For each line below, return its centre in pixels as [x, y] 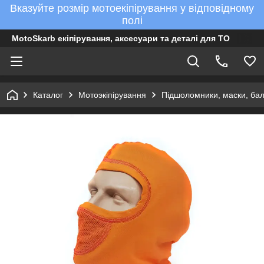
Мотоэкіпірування [112, 95]
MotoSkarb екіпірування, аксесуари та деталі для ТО [121, 38]
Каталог [48, 95]
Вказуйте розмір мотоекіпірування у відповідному [132, 8]
